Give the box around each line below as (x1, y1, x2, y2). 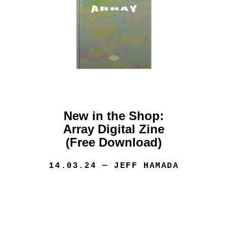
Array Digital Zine (63, 122, 165, 136)
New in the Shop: (64, 109, 164, 123)
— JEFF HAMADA (96, 161, 179, 171)
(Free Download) (66, 135, 162, 150)
